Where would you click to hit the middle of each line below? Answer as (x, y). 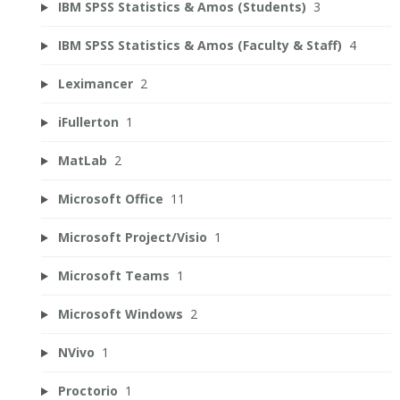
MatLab (82, 161)
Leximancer (95, 84)
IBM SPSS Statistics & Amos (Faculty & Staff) (200, 46)
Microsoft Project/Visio (132, 237)
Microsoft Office (110, 199)
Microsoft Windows (120, 314)
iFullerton (88, 122)
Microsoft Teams (113, 276)
